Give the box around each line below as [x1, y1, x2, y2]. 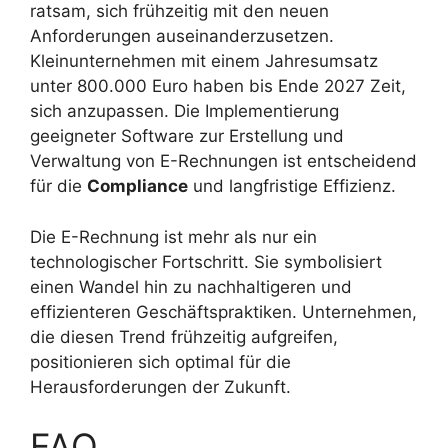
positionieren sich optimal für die [30, 351, 291, 372]
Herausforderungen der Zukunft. [30, 376, 291, 397]
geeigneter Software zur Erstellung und [30, 126, 344, 147]
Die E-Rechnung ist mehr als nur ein [30, 226, 317, 247]
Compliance [87, 176, 188, 197]
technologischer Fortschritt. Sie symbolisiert [30, 251, 382, 272]
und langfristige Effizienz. [188, 176, 396, 197]
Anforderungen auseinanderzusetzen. [30, 26, 334, 47]
